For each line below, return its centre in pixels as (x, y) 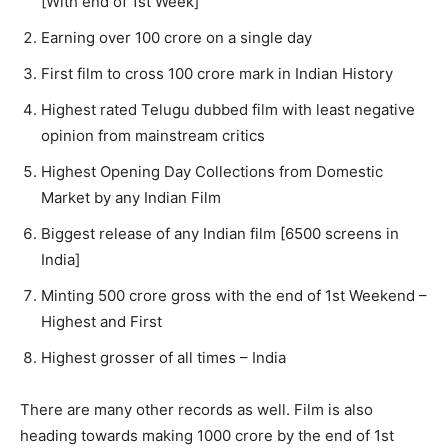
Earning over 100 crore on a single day (176, 38)
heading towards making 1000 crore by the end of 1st (207, 436)
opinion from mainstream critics (153, 136)
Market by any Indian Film (131, 198)
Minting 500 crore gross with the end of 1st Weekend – (234, 296)
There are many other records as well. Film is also (196, 410)
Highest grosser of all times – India (163, 358)
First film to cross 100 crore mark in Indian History (217, 74)
